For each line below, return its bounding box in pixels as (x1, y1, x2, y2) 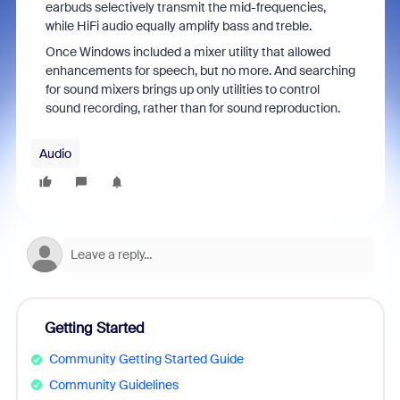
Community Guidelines (48, 376, 179, 393)
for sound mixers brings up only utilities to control (45, 81, 320, 97)
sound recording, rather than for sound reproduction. (45, 100, 340, 116)
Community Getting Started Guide (48, 351, 244, 367)
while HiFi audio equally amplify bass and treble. (45, 18, 314, 34)
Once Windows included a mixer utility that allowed (45, 44, 330, 60)
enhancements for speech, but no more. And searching (45, 62, 355, 79)
